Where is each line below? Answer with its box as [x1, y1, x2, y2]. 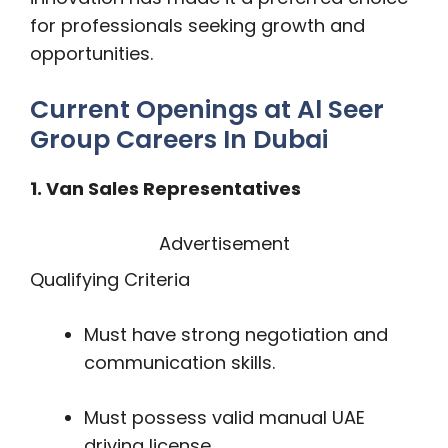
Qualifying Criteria [30, 267, 190, 292]
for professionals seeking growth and [30, 13, 365, 38]
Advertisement [158, 231, 290, 256]
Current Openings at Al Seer [30, 92, 384, 127]
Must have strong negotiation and [84, 322, 388, 347]
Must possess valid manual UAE [84, 405, 365, 430]
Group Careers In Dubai [30, 122, 328, 157]
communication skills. [84, 350, 275, 375]
